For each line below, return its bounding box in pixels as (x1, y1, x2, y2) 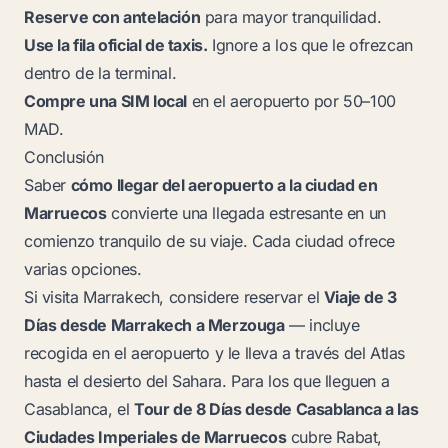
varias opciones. (24, 259, 142, 279)
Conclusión (24, 147, 104, 167)
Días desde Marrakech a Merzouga (24, 315, 285, 335)
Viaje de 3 (323, 287, 397, 307)
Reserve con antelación (24, 7, 201, 27)
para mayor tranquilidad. (200, 7, 382, 27)
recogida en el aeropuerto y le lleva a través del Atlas (24, 343, 406, 363)
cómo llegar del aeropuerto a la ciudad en (70, 175, 378, 195)
